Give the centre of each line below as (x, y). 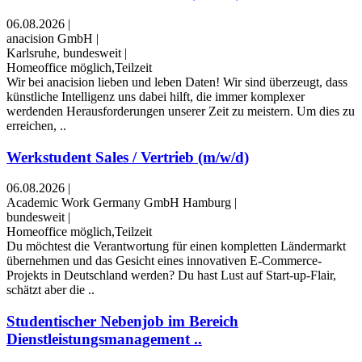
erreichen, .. (36, 125)
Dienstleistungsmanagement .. (104, 339)
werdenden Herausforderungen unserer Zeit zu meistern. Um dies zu (181, 111)
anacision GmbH (50, 38)
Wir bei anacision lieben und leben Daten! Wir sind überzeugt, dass (177, 82)
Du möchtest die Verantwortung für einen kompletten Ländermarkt (176, 246)
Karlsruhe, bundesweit (64, 53)
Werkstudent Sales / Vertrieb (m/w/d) (128, 157)
